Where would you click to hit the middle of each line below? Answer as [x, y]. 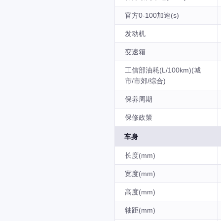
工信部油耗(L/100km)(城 [163, 70]
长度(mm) [140, 155]
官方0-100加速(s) [152, 15]
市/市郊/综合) [145, 81]
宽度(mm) [140, 174]
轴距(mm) [140, 210]
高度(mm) [140, 192]
